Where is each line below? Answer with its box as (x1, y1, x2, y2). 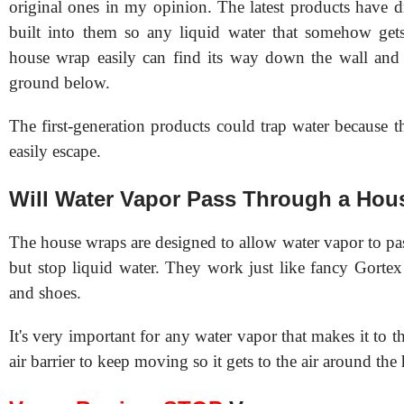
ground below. (9, 72, 110, 92)
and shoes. (9, 282, 81, 302)
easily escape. (9, 141, 101, 161)
